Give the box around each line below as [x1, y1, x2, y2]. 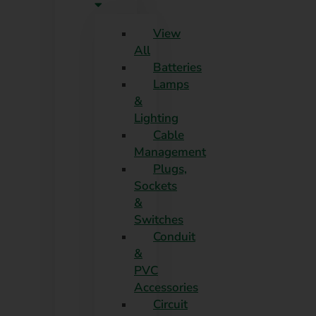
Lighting [134, 109, 178, 126]
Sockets [134, 177, 177, 194]
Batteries [153, 59, 202, 75]
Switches [134, 211, 183, 228]
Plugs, [153, 160, 187, 177]
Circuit [153, 296, 188, 312]
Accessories [134, 279, 198, 296]
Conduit [153, 228, 195, 245]
